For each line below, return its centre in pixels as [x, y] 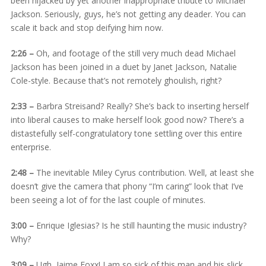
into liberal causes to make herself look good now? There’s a [127, 119]
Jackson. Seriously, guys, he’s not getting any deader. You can [128, 14]
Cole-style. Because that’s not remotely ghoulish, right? [116, 80]
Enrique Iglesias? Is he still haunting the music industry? [140, 225]
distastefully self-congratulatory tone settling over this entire [126, 133]
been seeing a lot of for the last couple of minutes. [108, 199]
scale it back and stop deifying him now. [87, 27]
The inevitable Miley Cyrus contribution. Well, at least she [144, 172]
